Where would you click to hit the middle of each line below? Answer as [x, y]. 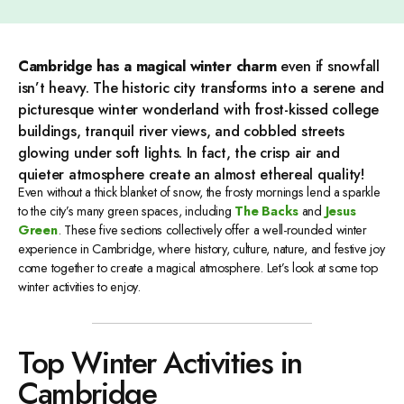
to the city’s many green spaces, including [127, 211]
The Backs [266, 211]
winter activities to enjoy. [79, 286]
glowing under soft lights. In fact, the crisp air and [179, 153]
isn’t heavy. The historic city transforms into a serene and [202, 88]
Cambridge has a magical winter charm [147, 67]
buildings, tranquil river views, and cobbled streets [181, 132]
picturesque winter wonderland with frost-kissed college [199, 110]
